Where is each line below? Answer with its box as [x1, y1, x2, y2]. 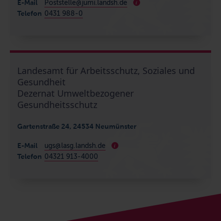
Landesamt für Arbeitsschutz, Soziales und [17, 65, 195, 77]
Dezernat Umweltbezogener [17, 87, 134, 100]
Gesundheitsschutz [17, 99, 97, 111]
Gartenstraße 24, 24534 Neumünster [17, 122, 137, 131]
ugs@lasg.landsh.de [44, 142, 106, 150]
